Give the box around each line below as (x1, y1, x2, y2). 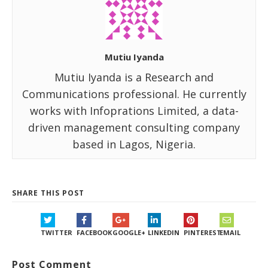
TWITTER (41, 227, 72, 237)
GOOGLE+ (112, 227, 145, 237)
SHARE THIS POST (12, 187, 84, 198)
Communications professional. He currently (22, 86, 246, 101)
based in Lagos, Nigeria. (72, 136, 196, 151)
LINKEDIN (148, 227, 180, 237)
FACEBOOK (76, 227, 112, 237)
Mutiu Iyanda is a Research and (54, 69, 214, 84)
